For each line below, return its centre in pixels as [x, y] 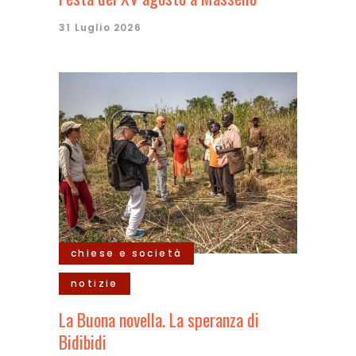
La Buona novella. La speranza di [159, 319]
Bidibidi [83, 342]
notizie [95, 283]
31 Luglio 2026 [100, 27]
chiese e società [127, 253]
